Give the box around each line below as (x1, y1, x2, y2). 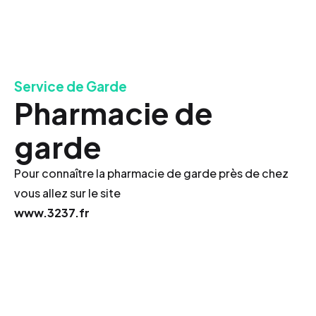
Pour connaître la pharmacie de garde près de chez (14, 166, 288, 181)
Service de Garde (14, 78, 127, 95)
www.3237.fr (14, 205, 90, 221)
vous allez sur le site (14, 186, 121, 201)
